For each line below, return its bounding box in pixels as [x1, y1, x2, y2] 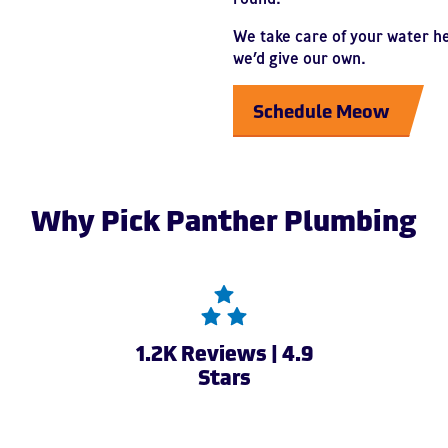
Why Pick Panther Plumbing [31, 196, 417, 239]
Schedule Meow [253, 96, 389, 123]
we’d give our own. [233, 48, 366, 68]
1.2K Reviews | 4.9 [135, 336, 313, 367]
